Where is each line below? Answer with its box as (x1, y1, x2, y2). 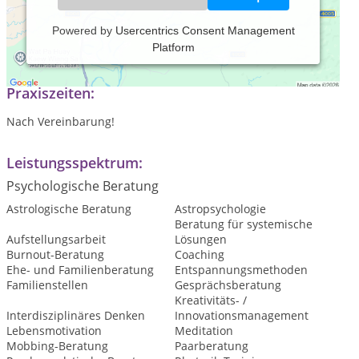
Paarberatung (174, 338, 248, 354)
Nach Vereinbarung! (6, 114, 115, 130)
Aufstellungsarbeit (6, 232, 106, 248)
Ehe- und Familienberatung (6, 262, 154, 278)
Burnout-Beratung (6, 247, 104, 263)
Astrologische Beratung (6, 201, 131, 217)
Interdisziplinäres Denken (6, 308, 145, 324)
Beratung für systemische (174, 216, 313, 232)
